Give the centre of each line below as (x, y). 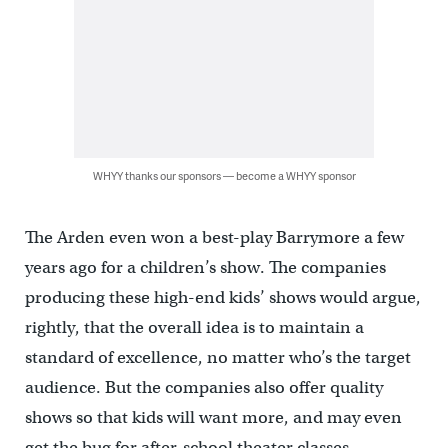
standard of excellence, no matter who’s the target (217, 357)
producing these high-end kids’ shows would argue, (222, 297)
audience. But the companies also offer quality (203, 387)
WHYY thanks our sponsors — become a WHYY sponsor (224, 175)
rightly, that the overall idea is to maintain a (194, 327)
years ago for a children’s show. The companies (205, 267)
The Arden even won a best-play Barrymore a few (214, 237)
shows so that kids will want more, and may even (213, 417)
